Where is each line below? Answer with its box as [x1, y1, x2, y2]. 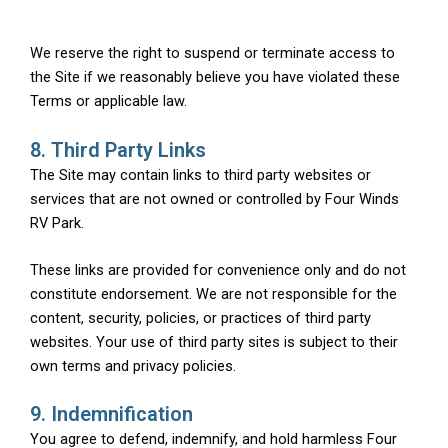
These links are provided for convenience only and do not [30, 260, 406, 279]
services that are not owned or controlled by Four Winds [30, 189, 399, 208]
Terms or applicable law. [30, 92, 187, 111]
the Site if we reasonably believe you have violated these [30, 68, 400, 87]
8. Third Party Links [30, 137, 206, 162]
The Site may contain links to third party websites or [30, 165, 371, 184]
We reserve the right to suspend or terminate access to [30, 44, 395, 63]
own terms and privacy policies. [30, 356, 236, 375]
